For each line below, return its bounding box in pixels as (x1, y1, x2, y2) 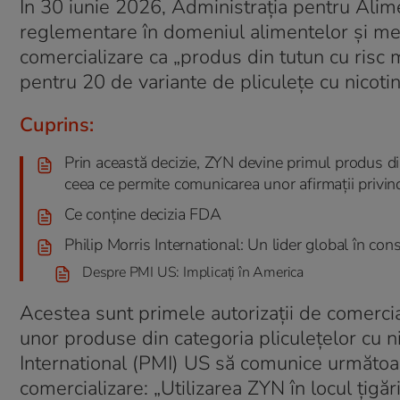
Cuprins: (20, 112, 94, 138)
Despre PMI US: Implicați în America (82, 262, 304, 282)
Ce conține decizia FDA (64, 204, 221, 225)
